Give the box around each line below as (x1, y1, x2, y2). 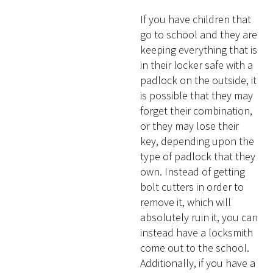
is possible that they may (140, 88, 253, 102)
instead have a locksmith (140, 225, 253, 239)
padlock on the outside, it (140, 73, 257, 87)
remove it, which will (140, 194, 232, 209)
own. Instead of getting (140, 164, 246, 179)
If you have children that (140, 12, 252, 26)
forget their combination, (140, 103, 253, 118)
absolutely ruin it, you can (140, 210, 258, 224)
